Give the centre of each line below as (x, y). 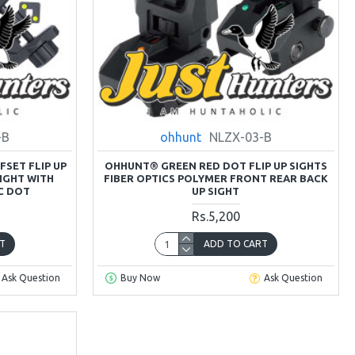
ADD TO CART (235, 243)
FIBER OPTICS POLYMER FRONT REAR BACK (216, 178)
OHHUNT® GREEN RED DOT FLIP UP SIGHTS (216, 165)
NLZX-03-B (240, 137)
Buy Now (140, 278)
